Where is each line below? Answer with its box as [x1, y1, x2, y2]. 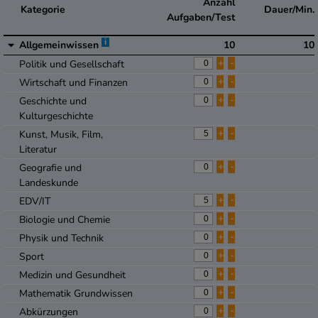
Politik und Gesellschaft [19, 57, 124, 72]
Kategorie [21, 3, 65, 17]
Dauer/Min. [264, 3, 314, 17]
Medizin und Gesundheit [19, 268, 126, 283]
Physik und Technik [19, 231, 104, 246]
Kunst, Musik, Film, [19, 128, 103, 142]
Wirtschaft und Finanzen [19, 76, 128, 90]
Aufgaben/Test [167, 11, 235, 25]
